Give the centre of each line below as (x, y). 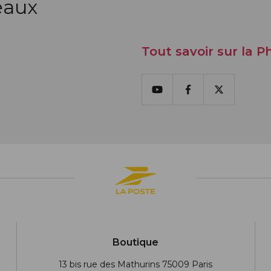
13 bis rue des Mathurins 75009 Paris (136, 264)
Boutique (136, 242)
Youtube (178, 96)
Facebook (211, 96)
